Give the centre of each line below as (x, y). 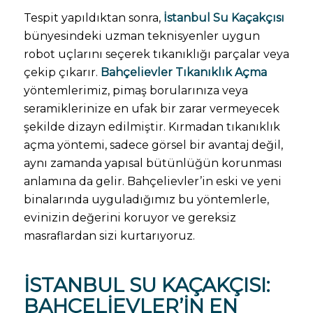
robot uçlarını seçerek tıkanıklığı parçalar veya (156, 54)
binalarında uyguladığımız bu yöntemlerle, (146, 200)
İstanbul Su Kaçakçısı (224, 18)
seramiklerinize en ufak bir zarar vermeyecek (151, 109)
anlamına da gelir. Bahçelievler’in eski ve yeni (152, 182)
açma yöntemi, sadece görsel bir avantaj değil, (153, 145)
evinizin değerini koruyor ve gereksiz (130, 218)
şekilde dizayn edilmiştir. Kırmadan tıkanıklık (152, 127)
